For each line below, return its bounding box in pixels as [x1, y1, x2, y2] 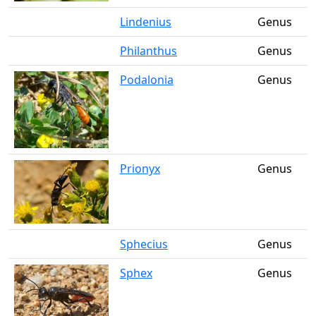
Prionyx [120, 161, 160, 176]
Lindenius [120, 14, 171, 30]
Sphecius [120, 236, 168, 252]
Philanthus [120, 43, 177, 59]
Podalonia [120, 72, 174, 87]
